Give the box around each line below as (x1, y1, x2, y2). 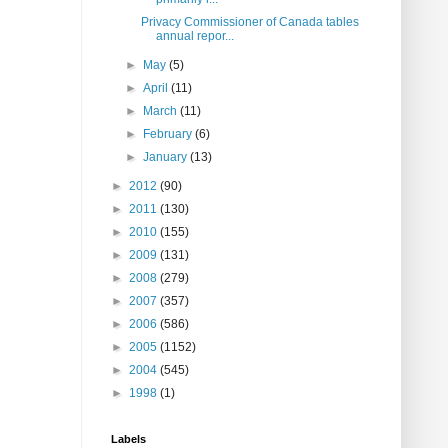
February (143, 127, 196, 142)
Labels (111, 433, 146, 446)
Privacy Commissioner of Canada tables (140, 15, 359, 30)
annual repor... (155, 29, 234, 44)
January (143, 150, 191, 165)
